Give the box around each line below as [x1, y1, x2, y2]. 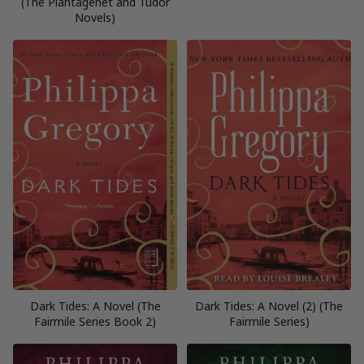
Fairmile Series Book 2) [34, 313, 156, 329]
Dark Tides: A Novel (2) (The [195, 297, 343, 314]
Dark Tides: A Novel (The [29, 297, 161, 314]
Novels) [75, 9, 115, 25]
